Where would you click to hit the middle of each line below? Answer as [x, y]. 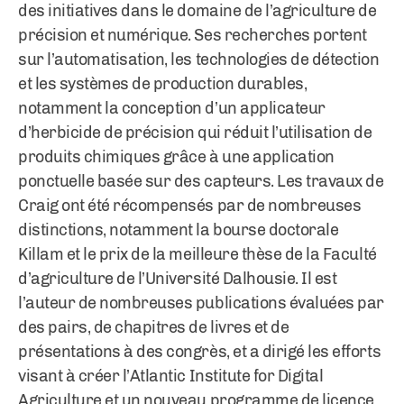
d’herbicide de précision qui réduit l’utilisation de [195, 133]
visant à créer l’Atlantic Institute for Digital [171, 376]
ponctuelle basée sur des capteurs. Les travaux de [201, 181]
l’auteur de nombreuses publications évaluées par [201, 303]
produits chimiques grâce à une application [176, 157]
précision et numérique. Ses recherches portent [193, 35]
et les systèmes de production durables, [163, 84]
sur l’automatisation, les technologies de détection [199, 60]
